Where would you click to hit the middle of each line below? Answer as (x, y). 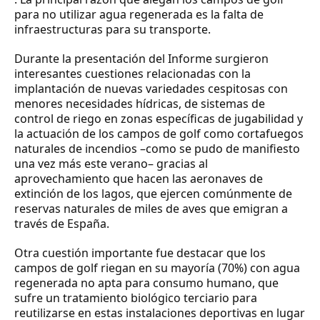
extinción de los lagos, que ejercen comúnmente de (153, 193)
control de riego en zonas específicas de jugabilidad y (159, 118)
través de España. (62, 223)
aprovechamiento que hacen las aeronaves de (139, 178)
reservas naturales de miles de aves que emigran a (151, 208)
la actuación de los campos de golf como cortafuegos (159, 133)
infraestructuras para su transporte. (112, 29)
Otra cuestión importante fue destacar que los (140, 252)
